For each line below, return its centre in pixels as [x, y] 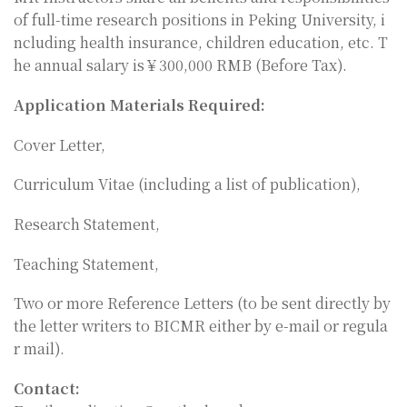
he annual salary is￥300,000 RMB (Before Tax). [180, 65]
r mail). [39, 349]
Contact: [47, 388]
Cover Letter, [60, 144]
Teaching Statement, [86, 263]
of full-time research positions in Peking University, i [199, 20]
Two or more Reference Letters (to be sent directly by [202, 303]
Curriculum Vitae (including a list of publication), [187, 184]
